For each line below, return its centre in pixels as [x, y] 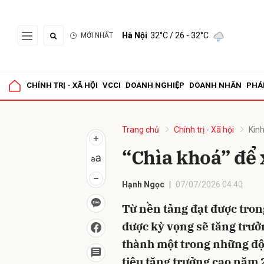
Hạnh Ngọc [143, 184]
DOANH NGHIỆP [155, 85]
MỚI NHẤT [97, 35]
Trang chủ [141, 130]
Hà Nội [135, 35]
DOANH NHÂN [215, 85]
